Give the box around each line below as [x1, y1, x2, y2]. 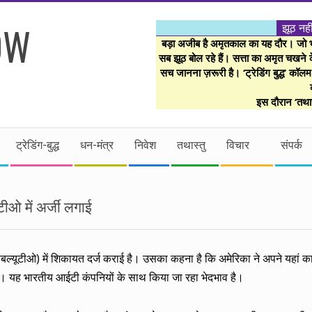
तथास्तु [177, 139, 205, 152]
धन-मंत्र [80, 139, 114, 152]
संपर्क [281, 139, 302, 152]
